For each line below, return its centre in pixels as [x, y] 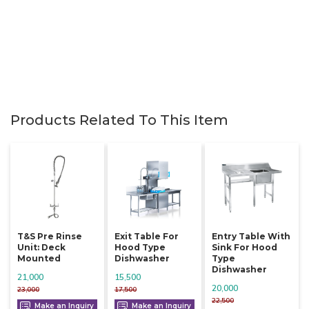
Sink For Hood [244, 248]
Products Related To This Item [119, 120]
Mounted [39, 259]
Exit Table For [146, 237]
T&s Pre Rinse [50, 237]
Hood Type [140, 248]
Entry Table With [251, 237]
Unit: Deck [41, 248]
